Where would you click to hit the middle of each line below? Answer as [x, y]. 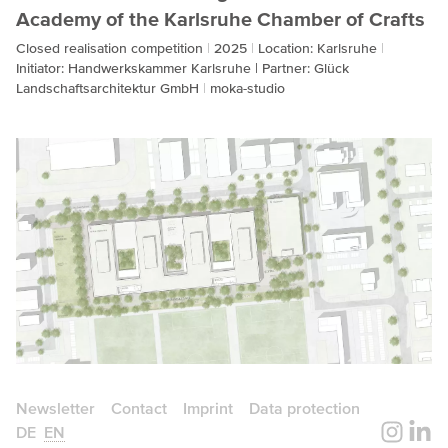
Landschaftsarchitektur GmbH [109, 88]
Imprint [208, 408]
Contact [139, 408]
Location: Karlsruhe [319, 48]
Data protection [304, 408]
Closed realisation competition [111, 48]
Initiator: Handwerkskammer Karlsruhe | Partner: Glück [182, 68]
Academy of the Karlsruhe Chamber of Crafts [220, 20]
